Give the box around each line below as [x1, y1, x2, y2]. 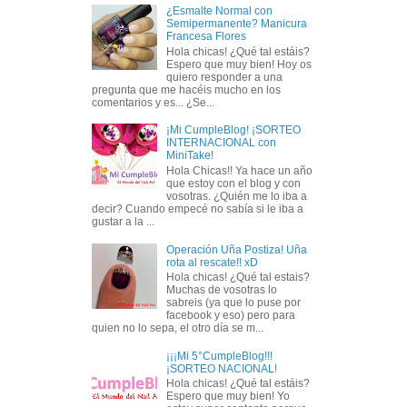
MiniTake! [165, 149, 213, 163]
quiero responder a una [165, 70, 283, 84]
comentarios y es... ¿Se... [92, 95, 214, 109]
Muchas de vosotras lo [165, 283, 277, 296]
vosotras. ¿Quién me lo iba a [165, 189, 307, 203]
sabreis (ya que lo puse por [165, 295, 301, 309]
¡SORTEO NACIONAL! [165, 362, 277, 375]
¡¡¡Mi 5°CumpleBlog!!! [165, 349, 273, 362]
